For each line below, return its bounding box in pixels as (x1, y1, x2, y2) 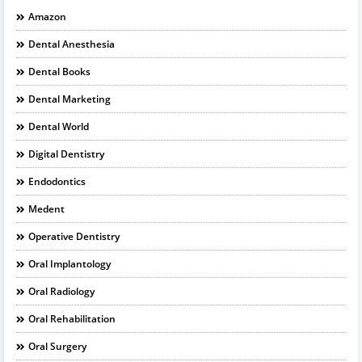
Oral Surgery (28, 339, 86, 353)
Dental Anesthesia (28, 36, 115, 51)
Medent (28, 201, 65, 216)
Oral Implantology (28, 256, 111, 271)
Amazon (28, 9, 66, 23)
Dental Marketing (28, 91, 111, 106)
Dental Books (28, 64, 90, 78)
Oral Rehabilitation (28, 311, 116, 326)
